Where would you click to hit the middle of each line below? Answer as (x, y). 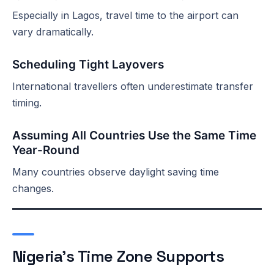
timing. (27, 102)
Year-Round (46, 150)
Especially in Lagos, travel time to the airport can (125, 15)
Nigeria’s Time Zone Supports (118, 256)
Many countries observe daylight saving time (116, 172)
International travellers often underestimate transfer (133, 86)
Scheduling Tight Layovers (88, 64)
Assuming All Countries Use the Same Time (134, 135)
